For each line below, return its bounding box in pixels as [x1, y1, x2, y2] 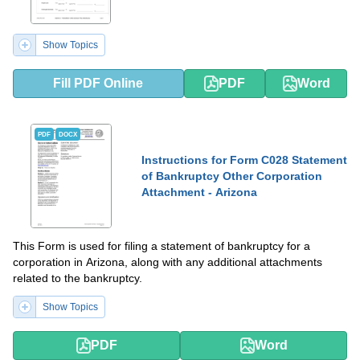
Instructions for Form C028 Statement [141, 153, 347, 166]
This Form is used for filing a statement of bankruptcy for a [13, 239, 310, 252]
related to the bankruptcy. [13, 272, 142, 284]
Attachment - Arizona [141, 186, 257, 198]
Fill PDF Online [53, 76, 144, 90]
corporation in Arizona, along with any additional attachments [13, 256, 322, 268]
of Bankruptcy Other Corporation [141, 170, 322, 182]
